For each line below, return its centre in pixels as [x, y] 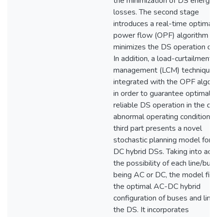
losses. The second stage [156, 12]
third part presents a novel [158, 128]
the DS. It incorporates [151, 210]
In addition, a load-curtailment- [164, 59]
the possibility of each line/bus [164, 163]
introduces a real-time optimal [164, 24]
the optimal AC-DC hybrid [157, 186]
